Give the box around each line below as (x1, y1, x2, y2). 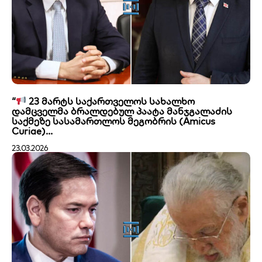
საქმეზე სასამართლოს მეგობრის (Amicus (12, 115, 215, 127)
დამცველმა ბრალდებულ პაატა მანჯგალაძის (12, 105, 232, 117)
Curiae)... (12, 125, 53, 137)
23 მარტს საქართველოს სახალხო (26, 95, 195, 107)
